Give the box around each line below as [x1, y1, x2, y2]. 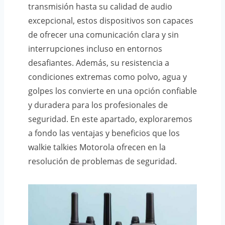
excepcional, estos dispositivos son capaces [28, 15, 193, 26]
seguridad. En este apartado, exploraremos [28, 113, 192, 125]
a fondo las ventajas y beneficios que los [28, 127, 180, 139]
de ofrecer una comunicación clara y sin [28, 29, 179, 40]
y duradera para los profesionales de [28, 99, 168, 110]
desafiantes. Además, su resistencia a [28, 57, 169, 68]
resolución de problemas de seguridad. [28, 155, 177, 167]
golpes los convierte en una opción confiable [28, 85, 197, 96]
